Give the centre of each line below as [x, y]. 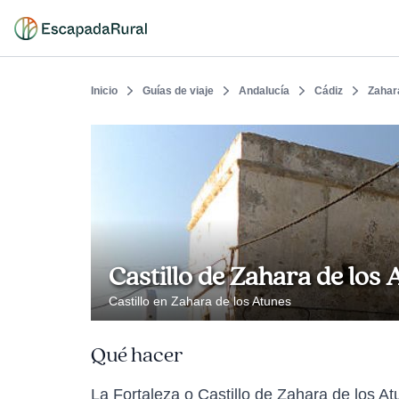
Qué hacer [137, 355]
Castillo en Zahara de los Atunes [200, 301]
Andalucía [264, 91]
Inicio [104, 91]
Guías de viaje [178, 91]
